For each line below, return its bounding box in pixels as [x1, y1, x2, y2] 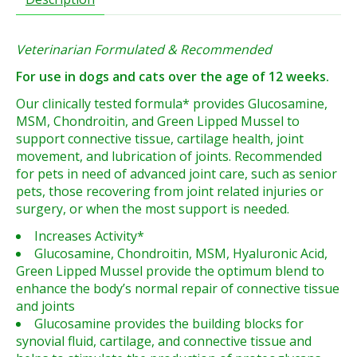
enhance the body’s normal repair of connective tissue [16, 280, 339, 298]
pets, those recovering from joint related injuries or [16, 182, 324, 201]
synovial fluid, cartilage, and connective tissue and [16, 332, 312, 351]
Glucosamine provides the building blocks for [34, 315, 304, 333]
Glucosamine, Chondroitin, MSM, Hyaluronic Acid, [34, 245, 328, 263]
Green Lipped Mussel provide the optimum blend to [16, 262, 324, 280]
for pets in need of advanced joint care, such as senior [16, 165, 337, 183]
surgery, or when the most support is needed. [16, 200, 289, 218]
